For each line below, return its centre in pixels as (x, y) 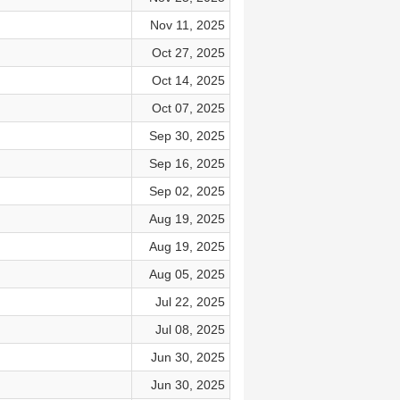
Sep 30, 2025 (187, 136)
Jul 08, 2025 (190, 329)
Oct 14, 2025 (188, 80)
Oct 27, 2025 (188, 53)
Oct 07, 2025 (188, 108)
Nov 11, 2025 (187, 25)
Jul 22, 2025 (190, 302)
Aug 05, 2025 (187, 274)
